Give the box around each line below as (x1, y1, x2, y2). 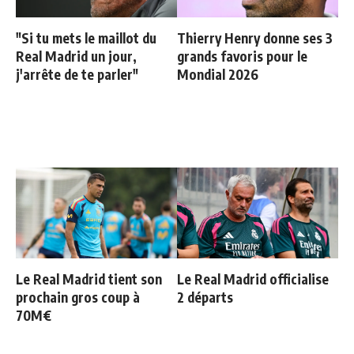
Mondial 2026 (177, 65, 258, 83)
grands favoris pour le (177, 47, 307, 65)
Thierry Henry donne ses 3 (177, 28, 333, 47)
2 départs (177, 288, 233, 306)
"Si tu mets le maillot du (16, 28, 156, 47)
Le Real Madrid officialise (177, 269, 329, 288)
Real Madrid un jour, (16, 47, 137, 65)
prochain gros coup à (16, 288, 140, 306)
